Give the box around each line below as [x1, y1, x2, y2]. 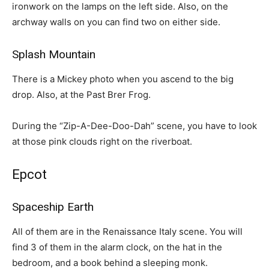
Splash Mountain [12, 47, 95, 61]
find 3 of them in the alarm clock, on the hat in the [12, 241, 222, 253]
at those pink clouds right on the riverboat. [12, 136, 192, 147]
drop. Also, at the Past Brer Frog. [12, 89, 151, 100]
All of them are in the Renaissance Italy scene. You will [12, 226, 243, 237]
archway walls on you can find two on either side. [12, 16, 220, 28]
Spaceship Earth [12, 200, 94, 214]
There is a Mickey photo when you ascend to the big [12, 73, 234, 85]
